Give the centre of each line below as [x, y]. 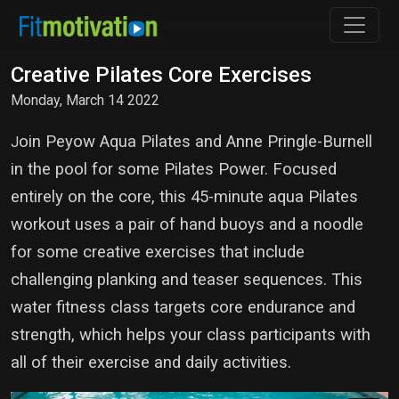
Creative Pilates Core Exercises [161, 75]
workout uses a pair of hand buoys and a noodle [187, 224]
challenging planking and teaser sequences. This [187, 280]
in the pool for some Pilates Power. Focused [174, 169]
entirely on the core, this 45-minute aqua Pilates [184, 197]
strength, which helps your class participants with [191, 335]
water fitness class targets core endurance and [183, 307]
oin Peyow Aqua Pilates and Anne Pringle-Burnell [195, 142]
